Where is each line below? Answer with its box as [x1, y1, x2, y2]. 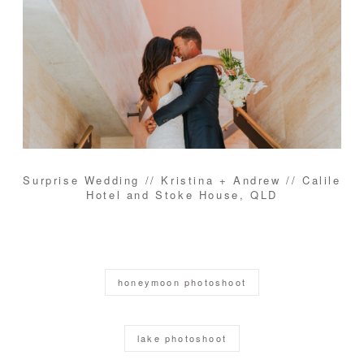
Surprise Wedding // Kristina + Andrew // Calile [23, 172, 341, 188]
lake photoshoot [137, 331, 227, 345]
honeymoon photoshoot [118, 275, 246, 289]
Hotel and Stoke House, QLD [86, 187, 278, 203]
